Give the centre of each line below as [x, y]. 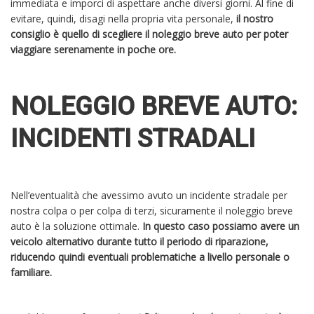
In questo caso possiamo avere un [219, 226]
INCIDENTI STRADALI [133, 139]
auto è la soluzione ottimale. [75, 226]
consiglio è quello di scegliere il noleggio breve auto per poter [149, 34]
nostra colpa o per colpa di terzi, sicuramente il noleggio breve [152, 211]
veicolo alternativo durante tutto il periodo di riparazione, [139, 242]
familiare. [33, 273]
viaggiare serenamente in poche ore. [93, 50]
